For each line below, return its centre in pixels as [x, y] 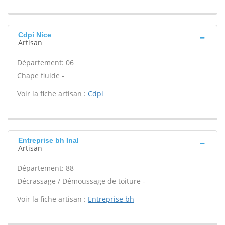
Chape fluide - [41, 76]
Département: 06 [45, 63]
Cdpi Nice [35, 35]
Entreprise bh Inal [48, 140]
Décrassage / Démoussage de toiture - [81, 181]
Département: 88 [45, 168]
